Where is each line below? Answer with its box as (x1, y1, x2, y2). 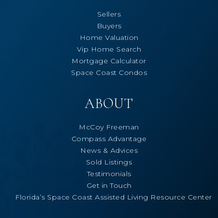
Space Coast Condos (71, 68, 147, 77)
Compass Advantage (71, 134, 147, 143)
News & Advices (80, 145, 138, 155)
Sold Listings (86, 157, 132, 166)
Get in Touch (86, 181, 132, 190)
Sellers (97, 9, 121, 18)
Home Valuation (79, 33, 139, 42)
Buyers (96, 21, 122, 30)
